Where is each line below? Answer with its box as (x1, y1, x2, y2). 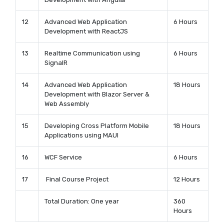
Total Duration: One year (44, 197, 120, 205)
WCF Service (44, 153, 83, 161)
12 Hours (173, 175, 200, 183)
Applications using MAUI (44, 131, 120, 139)
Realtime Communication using (44, 49, 140, 57)
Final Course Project (44, 175, 110, 183)
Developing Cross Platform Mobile (44, 122, 149, 130)
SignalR (44, 59, 69, 67)
